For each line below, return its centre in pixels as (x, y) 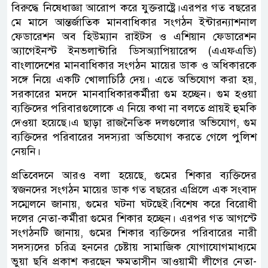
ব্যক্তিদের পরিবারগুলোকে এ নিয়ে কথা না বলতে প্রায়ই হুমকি (134, 108)
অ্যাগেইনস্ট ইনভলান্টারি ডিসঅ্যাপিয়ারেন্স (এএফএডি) (134, 51)
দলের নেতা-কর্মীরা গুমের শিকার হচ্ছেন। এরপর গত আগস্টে (134, 218)
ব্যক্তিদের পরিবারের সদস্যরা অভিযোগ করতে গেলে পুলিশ (134, 137)
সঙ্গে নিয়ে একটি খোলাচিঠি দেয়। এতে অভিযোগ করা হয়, (134, 79)
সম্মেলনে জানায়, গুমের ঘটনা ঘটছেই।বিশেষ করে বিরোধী (134, 204)
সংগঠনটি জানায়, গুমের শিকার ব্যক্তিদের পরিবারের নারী (134, 232)
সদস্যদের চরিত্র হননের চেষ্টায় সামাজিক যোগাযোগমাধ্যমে (134, 247)
